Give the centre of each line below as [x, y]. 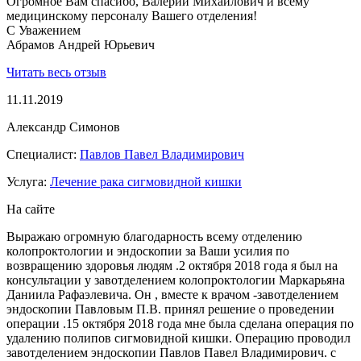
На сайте [31, 210]
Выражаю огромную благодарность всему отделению [154, 237]
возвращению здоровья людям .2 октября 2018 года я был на [172, 266]
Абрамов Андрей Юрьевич [81, 45]
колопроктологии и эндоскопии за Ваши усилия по [148, 251]
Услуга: [28, 182]
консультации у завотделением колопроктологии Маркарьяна [176, 280]
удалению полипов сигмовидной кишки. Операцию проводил [178, 338]
